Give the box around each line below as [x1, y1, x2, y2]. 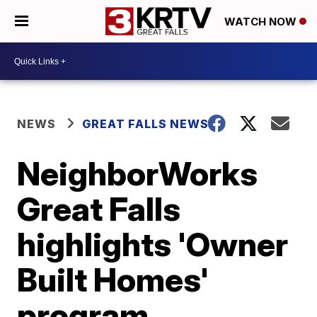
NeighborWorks [17, 154, 258, 193]
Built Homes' [17, 260, 209, 299]
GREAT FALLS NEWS [82, 117, 209, 131]
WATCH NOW [224, 15, 299, 29]
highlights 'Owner [17, 224, 289, 264]
